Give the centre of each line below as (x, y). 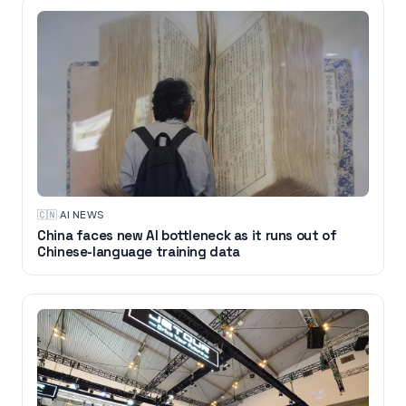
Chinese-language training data (139, 252)
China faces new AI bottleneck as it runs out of (187, 236)
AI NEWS (82, 215)
